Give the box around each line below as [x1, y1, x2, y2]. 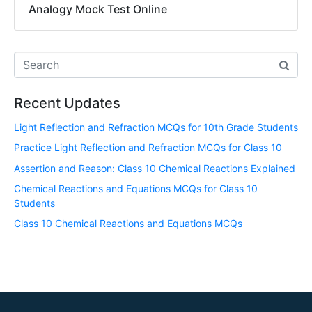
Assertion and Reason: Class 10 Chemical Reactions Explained [14, 162, 295, 174]
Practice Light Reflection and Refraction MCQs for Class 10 [14, 141, 282, 154]
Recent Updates [14, 94, 120, 111]
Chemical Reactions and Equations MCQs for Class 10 [14, 182, 258, 195]
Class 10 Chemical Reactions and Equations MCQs [14, 217, 242, 230]
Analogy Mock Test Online [29, 1, 167, 16]
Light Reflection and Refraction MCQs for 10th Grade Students [14, 120, 298, 133]
